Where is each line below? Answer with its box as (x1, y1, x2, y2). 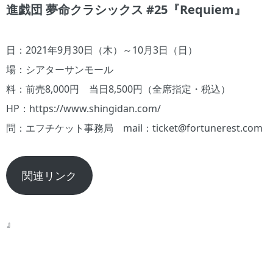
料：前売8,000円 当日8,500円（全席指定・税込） (6, 82, 230, 96)
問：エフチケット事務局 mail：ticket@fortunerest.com (6, 121, 263, 135)
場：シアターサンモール (6, 62, 113, 76)
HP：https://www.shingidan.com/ (6, 101, 161, 115)
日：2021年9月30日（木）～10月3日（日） (6, 43, 197, 57)
